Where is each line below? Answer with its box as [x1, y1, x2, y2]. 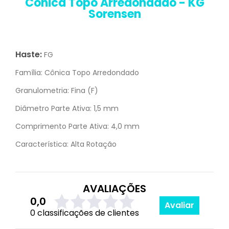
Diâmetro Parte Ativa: [15, 103, 91, 113]
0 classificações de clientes [30, 207, 139, 219]
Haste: [15, 49, 42, 60]
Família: [15, 67, 42, 78]
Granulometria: [15, 85, 69, 96]
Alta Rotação [68, 139, 117, 149]
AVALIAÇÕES [83, 181, 146, 196]
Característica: [15, 139, 68, 149]
